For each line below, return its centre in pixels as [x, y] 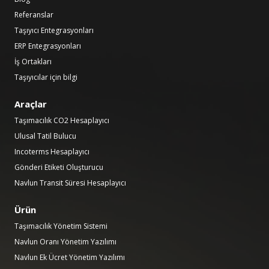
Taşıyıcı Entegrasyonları [54, 30]
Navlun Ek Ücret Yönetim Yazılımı [70, 257]
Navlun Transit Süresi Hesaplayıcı [70, 183]
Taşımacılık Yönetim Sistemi [61, 226]
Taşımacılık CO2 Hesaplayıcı [62, 120]
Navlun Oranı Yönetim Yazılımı [65, 242]
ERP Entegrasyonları [48, 46]
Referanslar [34, 15]
